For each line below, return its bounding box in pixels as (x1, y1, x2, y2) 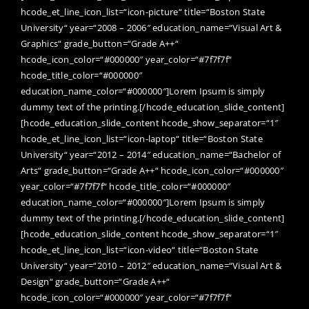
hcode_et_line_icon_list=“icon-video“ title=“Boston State (21, 243, 259, 256)
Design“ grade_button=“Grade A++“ (21, 275, 170, 288)
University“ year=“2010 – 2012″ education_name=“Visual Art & (21, 259, 282, 272)
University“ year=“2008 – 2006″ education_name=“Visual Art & (21, 21, 282, 34)
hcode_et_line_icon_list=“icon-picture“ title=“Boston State (21, 5, 266, 18)
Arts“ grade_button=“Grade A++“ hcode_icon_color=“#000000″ (21, 163, 283, 177)
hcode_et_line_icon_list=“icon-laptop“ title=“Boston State (21, 132, 263, 145)
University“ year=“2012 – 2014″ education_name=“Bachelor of (21, 148, 281, 161)
